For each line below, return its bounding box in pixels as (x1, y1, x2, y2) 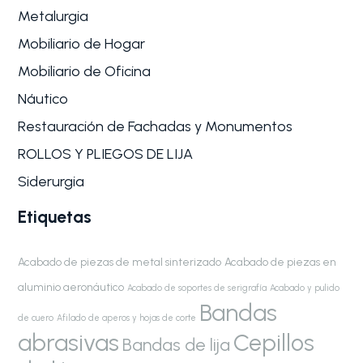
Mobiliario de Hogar (18, 34, 146, 53)
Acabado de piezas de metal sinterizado (18, 254, 222, 268)
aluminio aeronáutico (18, 280, 125, 293)
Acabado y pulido (270, 282, 340, 293)
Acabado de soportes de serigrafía (127, 282, 267, 293)
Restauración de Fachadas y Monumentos (18, 117, 293, 135)
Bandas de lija (122, 333, 231, 355)
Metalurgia (18, 6, 89, 25)
